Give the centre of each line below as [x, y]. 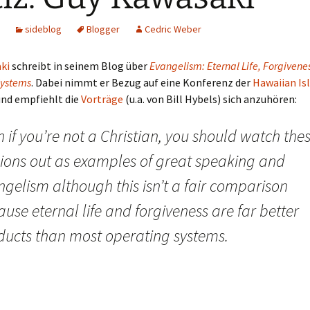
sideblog [43, 29]
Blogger [103, 29]
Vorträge [102, 99]
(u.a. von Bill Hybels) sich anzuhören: [210, 99]
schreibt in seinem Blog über [80, 66]
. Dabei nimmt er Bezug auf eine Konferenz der [142, 82]
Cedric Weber [173, 29]
